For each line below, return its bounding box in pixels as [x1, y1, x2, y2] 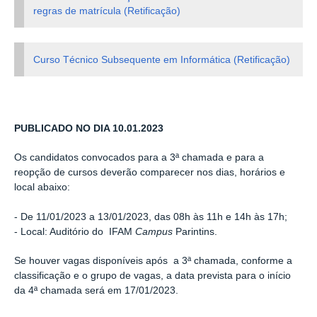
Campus [135, 226, 173, 237]
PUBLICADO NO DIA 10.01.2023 [14, 122, 163, 134]
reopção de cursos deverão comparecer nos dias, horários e [14, 167, 285, 178]
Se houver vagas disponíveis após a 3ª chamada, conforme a [14, 255, 292, 267]
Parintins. [173, 226, 217, 237]
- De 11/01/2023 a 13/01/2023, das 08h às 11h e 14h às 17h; [14, 211, 287, 222]
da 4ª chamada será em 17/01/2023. [14, 285, 178, 296]
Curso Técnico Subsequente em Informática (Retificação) [33, 54, 291, 65]
